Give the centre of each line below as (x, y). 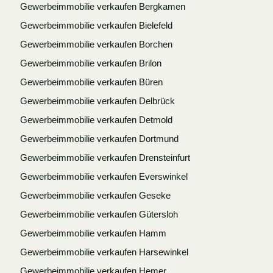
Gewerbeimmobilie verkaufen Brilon (90, 63)
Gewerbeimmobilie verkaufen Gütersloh (99, 214)
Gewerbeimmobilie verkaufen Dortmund (99, 138)
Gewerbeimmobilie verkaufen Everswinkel (104, 176)
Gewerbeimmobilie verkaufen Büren (91, 82)
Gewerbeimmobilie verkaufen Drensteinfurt (105, 157)
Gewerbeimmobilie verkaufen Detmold (96, 119)
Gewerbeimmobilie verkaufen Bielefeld (96, 25)
